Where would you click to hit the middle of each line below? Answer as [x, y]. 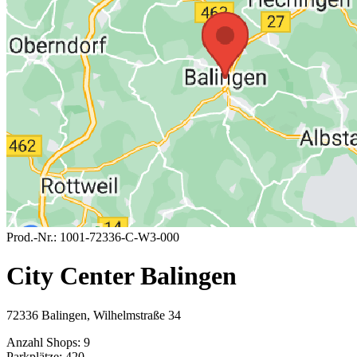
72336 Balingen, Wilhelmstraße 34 [94, 315]
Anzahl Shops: [43, 342]
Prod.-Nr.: [31, 237]
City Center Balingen [122, 276]
